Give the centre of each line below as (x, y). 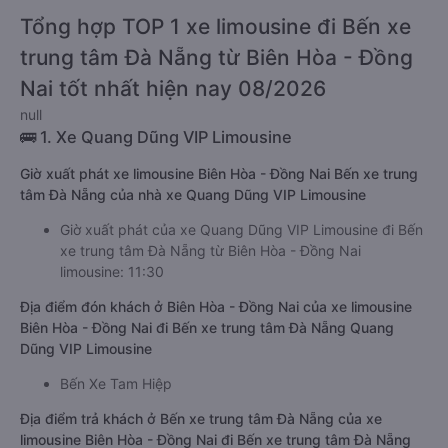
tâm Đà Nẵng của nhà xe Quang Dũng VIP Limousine (193, 194)
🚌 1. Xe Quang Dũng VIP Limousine (156, 137)
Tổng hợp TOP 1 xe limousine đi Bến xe (215, 26)
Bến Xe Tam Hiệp (116, 383)
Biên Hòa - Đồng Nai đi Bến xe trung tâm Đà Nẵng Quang (207, 327)
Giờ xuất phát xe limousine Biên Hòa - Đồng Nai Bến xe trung (219, 173)
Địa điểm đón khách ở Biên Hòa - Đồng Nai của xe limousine (216, 306)
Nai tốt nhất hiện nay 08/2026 (173, 88)
